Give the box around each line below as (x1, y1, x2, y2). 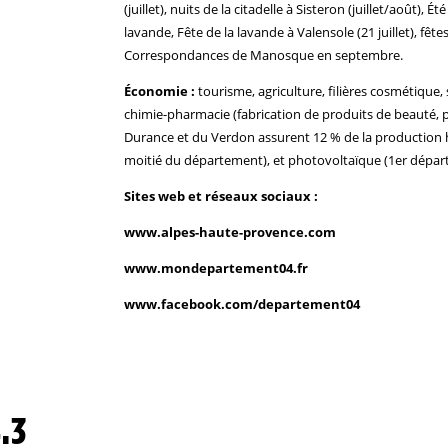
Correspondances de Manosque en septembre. (124, 45, 403, 64)
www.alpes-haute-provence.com (124, 222, 336, 241)
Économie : (124, 81, 195, 100)
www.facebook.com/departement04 (124, 294, 360, 313)
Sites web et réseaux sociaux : (124, 186, 318, 205)
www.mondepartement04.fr (124, 258, 308, 277)
